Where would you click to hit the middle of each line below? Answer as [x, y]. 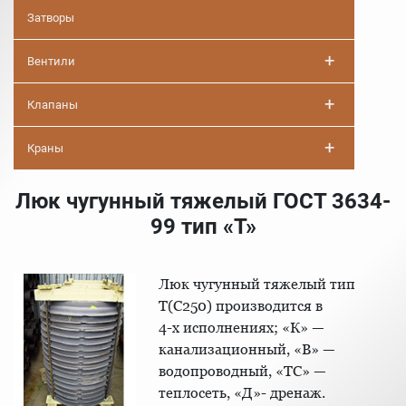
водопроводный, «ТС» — [242, 371]
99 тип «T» [203, 227]
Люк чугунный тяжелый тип [257, 284]
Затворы [51, 18]
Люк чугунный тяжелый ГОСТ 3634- [203, 201]
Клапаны [53, 105]
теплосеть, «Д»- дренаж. [242, 393]
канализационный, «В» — [247, 349]
